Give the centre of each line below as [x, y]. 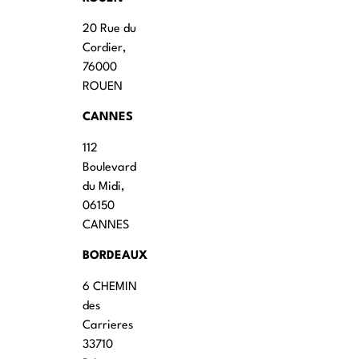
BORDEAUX [115, 256]
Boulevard [110, 167]
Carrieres [108, 325]
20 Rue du [110, 30]
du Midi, [104, 187]
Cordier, [105, 49]
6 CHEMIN [110, 287]
